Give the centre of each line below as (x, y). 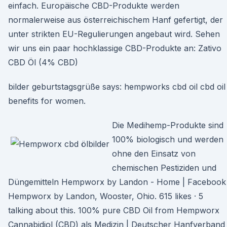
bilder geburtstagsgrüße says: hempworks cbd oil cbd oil (117, 87)
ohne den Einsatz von (154, 154)
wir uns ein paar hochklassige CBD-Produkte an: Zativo (115, 48)
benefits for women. (47, 101)
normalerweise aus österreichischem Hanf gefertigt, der (116, 20)
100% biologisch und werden (168, 139)
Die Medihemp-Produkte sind (168, 125)
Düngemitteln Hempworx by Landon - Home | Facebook (117, 182)
